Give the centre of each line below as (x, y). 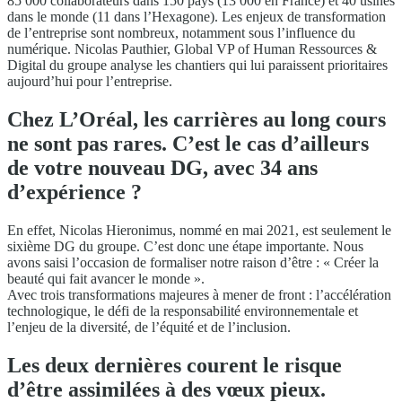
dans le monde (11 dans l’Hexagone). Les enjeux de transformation (197, 16)
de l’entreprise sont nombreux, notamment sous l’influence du (181, 32)
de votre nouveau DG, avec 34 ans (162, 167)
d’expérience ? (74, 192)
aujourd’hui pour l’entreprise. (90, 81)
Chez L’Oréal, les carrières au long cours (197, 119)
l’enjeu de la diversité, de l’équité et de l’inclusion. (149, 327)
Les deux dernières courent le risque (175, 365)
